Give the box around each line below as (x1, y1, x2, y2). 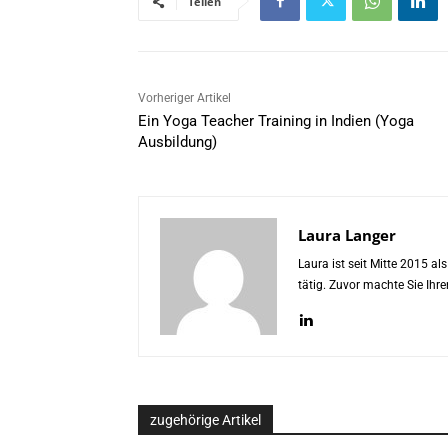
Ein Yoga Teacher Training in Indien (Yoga (138, 112, 414, 131)
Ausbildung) (138, 133, 217, 152)
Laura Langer (298, 225, 396, 246)
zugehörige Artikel (150, 412, 261, 429)
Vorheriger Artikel (138, 91, 231, 106)
